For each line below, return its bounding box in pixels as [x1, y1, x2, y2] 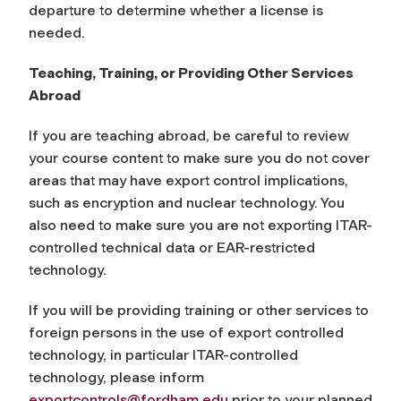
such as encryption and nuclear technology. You [29, 193, 345, 211]
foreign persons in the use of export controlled [29, 323, 344, 341]
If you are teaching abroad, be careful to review [29, 126, 349, 144]
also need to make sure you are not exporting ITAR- [29, 216, 372, 234]
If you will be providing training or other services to [29, 301, 369, 319]
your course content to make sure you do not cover [29, 149, 370, 166]
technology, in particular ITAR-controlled [29, 346, 298, 363]
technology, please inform [29, 368, 204, 386]
